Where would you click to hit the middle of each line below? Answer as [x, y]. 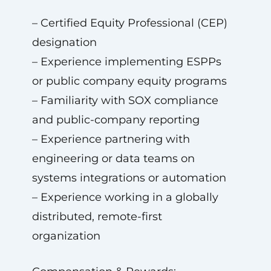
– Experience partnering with [111, 139]
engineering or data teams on [113, 158]
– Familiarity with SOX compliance [125, 100]
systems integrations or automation [129, 178]
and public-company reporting [116, 120]
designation [64, 42]
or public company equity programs [129, 81]
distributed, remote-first [97, 217]
